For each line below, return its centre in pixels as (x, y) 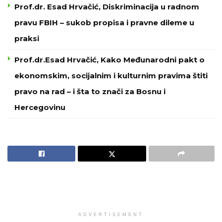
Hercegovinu (40, 107)
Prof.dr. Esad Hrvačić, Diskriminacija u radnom (107, 6)
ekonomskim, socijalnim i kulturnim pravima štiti (111, 75)
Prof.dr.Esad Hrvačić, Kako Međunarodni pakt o (110, 59)
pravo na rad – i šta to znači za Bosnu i (90, 91)
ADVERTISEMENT (111, 214)
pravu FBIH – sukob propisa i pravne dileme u (104, 22)
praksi (27, 38)
